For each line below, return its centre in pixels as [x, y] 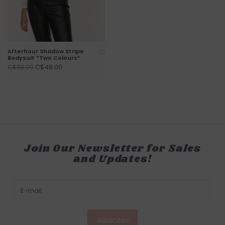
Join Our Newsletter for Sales [113, 148]
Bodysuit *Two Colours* [44, 58]
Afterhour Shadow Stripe [46, 51]
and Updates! [113, 159]
